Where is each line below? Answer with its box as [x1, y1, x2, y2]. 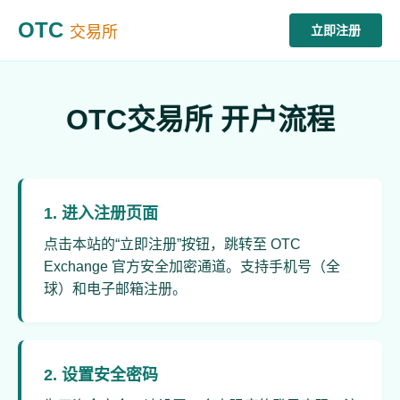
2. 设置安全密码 [44, 366, 158, 384]
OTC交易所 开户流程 [65, 104, 335, 136]
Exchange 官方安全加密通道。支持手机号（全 [44, 259, 340, 274]
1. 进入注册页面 [44, 204, 158, 222]
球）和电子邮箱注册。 [44, 281, 187, 296]
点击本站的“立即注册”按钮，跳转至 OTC [44, 237, 301, 252]
